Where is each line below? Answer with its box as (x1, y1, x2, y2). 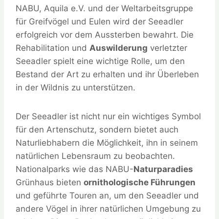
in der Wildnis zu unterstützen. (16, 83, 135, 93)
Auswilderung (89, 43, 148, 53)
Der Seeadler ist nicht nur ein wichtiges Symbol (16, 111, 201, 122)
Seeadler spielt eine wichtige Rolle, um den (16, 56, 185, 66)
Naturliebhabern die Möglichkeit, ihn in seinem (16, 138, 198, 148)
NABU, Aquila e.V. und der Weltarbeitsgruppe (16, 3, 193, 14)
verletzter (148, 43, 187, 53)
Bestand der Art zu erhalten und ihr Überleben (16, 69, 199, 80)
